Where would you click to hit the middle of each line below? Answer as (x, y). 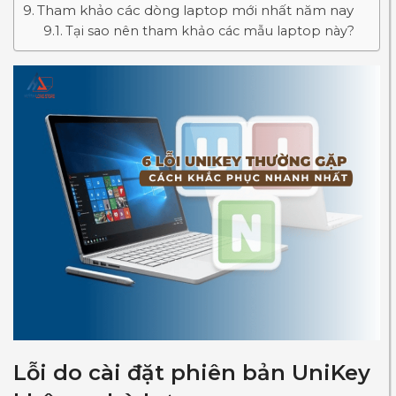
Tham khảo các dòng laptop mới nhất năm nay (196, 10)
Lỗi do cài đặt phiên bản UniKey (192, 373)
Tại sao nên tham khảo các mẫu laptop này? (209, 31)
